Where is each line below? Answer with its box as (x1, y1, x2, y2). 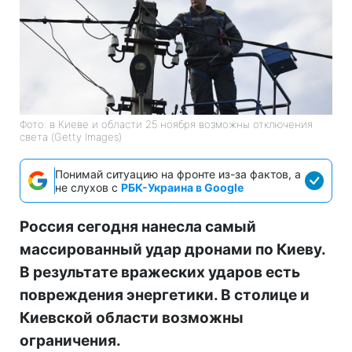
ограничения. (20, 331, 121, 350)
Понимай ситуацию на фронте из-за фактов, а (55, 167, 301, 181)
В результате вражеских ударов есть (20, 262, 300, 281)
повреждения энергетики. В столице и (20, 285, 310, 304)
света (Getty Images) (20, 130, 122, 143)
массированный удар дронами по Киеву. (20, 240, 325, 258)
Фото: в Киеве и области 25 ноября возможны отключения (20, 117, 313, 130)
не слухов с (55, 180, 121, 194)
